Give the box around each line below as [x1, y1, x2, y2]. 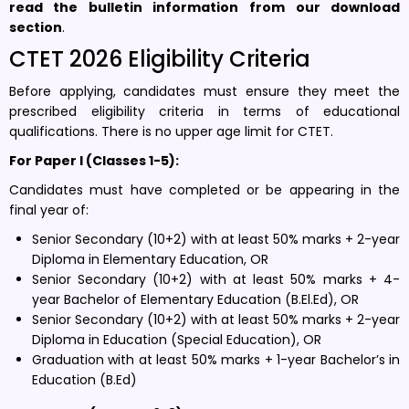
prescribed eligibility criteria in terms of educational [9, 101, 400, 121]
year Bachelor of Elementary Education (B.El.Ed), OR [32, 289, 359, 309]
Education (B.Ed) [32, 370, 137, 389]
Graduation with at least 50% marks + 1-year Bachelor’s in [32, 350, 400, 369]
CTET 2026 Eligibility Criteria [9, 43, 310, 74]
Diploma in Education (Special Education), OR [32, 330, 321, 349]
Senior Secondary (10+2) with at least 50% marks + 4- [32, 269, 400, 288]
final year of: [9, 200, 89, 219]
